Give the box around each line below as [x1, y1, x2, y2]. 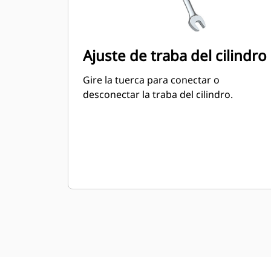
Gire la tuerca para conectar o [83, 73, 220, 87]
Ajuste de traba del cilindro [83, 45, 267, 65]
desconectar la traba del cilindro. [83, 88, 233, 101]
